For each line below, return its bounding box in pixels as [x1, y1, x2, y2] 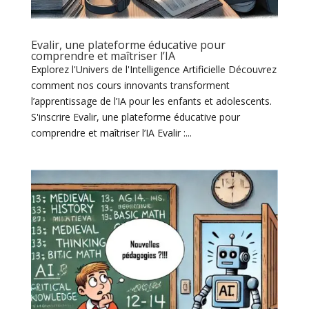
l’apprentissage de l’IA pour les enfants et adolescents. [30, 94, 272, 108]
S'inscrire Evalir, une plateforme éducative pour [30, 110, 240, 123]
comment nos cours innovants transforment [30, 78, 230, 92]
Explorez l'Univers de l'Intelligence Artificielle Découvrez [30, 62, 277, 76]
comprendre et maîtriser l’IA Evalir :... [30, 126, 192, 139]
